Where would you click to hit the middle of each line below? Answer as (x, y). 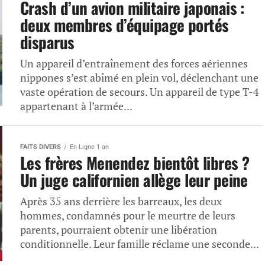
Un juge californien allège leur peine (134, 180)
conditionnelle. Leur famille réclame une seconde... (140, 244)
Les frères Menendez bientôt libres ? (135, 163)
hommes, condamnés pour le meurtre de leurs (128, 216)
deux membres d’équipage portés (125, 25)
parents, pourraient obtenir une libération (119, 230)
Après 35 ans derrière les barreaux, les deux (121, 201)
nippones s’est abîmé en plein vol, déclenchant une (139, 78)
